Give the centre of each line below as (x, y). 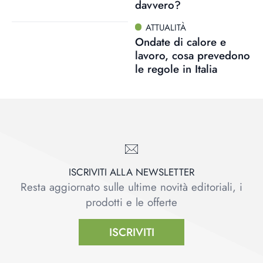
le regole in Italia (176, 69)
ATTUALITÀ (166, 27)
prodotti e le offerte (131, 203)
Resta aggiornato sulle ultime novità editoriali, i (131, 187)
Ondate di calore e (180, 42)
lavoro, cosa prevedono (192, 56)
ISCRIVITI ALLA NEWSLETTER (131, 172)
